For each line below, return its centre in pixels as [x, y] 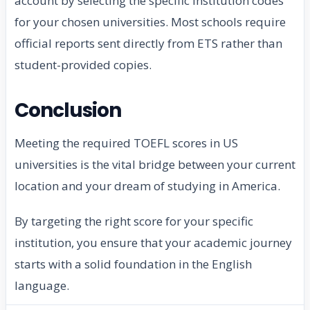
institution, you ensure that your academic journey [153, 243]
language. [42, 286]
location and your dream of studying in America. [147, 186]
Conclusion [68, 111]
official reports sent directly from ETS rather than [148, 44]
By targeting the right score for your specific [134, 221]
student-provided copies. [83, 65]
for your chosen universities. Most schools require [150, 22]
